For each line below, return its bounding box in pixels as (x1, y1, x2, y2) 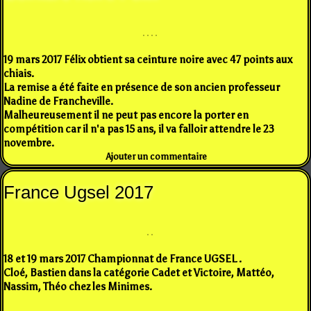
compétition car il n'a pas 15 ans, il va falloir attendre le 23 (3, 122, 274, 135)
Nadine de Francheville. (3, 94, 113, 108)
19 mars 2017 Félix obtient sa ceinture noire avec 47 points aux (3, 53, 292, 66)
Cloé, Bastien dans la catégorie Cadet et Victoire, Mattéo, (3, 266, 274, 279)
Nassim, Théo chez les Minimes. (3, 280, 152, 293)
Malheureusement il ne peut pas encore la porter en (3, 108, 249, 121)
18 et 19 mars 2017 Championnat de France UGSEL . (3, 252, 242, 265)
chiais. (3, 67, 34, 80)
